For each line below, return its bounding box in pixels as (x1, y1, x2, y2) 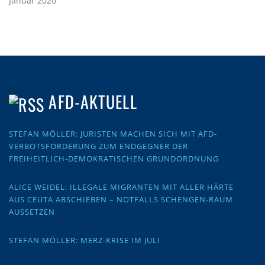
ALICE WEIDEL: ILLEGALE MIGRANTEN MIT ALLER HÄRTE (9, 181, 234, 192)
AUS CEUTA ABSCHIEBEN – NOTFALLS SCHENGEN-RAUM (9, 193, 233, 205)
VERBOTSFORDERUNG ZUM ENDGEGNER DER (9, 140, 188, 151)
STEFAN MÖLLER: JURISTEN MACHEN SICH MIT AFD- (9, 128, 217, 139)
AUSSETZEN (9, 206, 55, 217)
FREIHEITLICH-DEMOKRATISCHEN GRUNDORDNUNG (9, 153, 219, 164)
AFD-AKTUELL (49, 89, 137, 114)
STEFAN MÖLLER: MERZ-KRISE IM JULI (9, 235, 160, 246)
